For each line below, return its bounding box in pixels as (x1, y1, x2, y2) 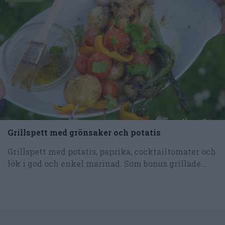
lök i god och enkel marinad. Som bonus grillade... (8, 158, 207, 169)
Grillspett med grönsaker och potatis (8, 127, 161, 138)
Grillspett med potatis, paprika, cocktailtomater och (8, 146, 216, 157)
